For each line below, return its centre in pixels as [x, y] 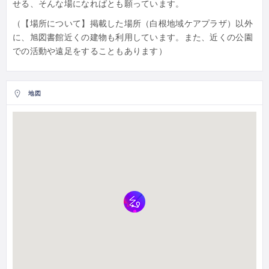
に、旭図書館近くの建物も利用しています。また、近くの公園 [133, 38]
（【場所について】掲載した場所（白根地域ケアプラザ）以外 [133, 24]
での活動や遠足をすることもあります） [90, 51]
